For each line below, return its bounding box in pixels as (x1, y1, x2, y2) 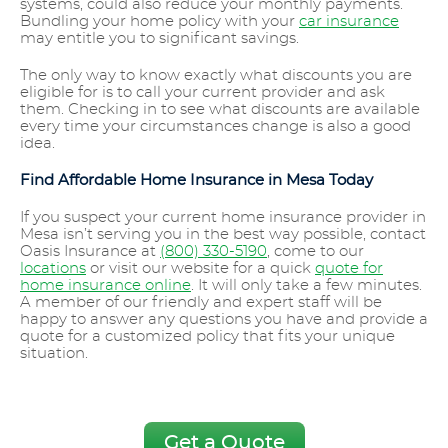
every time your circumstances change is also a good (20, 119, 411, 135)
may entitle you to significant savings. (20, 31, 303, 47)
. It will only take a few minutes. (191, 278, 422, 294)
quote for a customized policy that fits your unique (20, 329, 395, 345)
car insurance (299, 14, 399, 30)
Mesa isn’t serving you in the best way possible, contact (20, 227, 426, 243)
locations (20, 261, 86, 277)
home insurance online (20, 278, 191, 294)
